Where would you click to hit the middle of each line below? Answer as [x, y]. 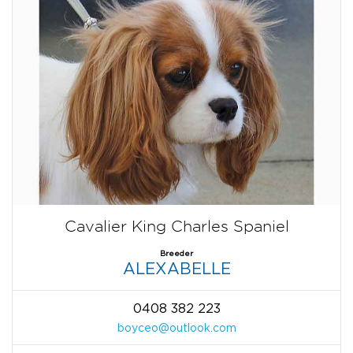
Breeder [176, 253]
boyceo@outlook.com [176, 327]
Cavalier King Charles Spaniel [176, 226]
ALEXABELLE [176, 268]
